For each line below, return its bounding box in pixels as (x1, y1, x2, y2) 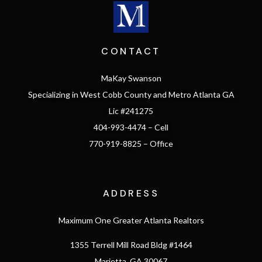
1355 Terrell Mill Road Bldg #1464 (70, 240, 192, 250)
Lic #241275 (109, 105, 153, 116)
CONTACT (101, 44, 161, 57)
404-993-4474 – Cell (94, 122, 168, 132)
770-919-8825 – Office (89, 138, 173, 149)
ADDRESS (102, 187, 160, 199)
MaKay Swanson (101, 73, 161, 83)
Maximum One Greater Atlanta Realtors (58, 215, 204, 225)
